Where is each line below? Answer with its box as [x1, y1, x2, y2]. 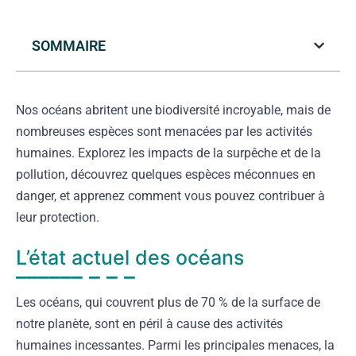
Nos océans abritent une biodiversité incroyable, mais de [16, 102, 331, 118]
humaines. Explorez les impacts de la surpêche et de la [16, 145, 321, 161]
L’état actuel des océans [16, 245, 244, 269]
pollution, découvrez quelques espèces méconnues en [16, 166, 315, 182]
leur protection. [16, 209, 99, 225]
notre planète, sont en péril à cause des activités [16, 315, 283, 331]
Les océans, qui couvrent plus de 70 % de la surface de [16, 294, 320, 310]
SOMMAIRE [32, 37, 106, 54]
